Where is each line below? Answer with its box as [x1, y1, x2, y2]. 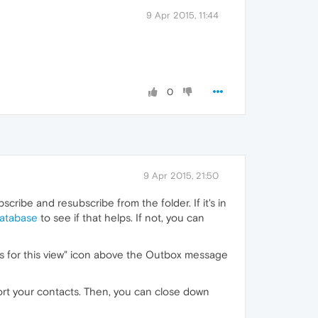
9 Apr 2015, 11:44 [146, 10, 219, 21]
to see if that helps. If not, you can [38, 212, 204, 224]
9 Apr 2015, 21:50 [143, 170, 219, 181]
